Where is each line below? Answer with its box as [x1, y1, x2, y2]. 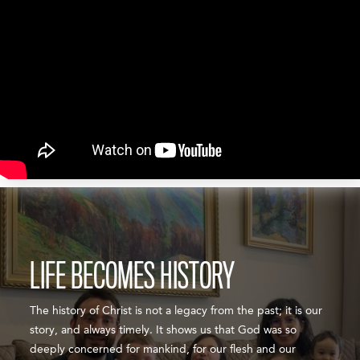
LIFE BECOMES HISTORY [30, 256, 235, 297]
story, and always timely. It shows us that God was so [30, 324, 297, 336]
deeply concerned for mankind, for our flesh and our [30, 343, 297, 355]
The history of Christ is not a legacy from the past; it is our [30, 305, 323, 317]
